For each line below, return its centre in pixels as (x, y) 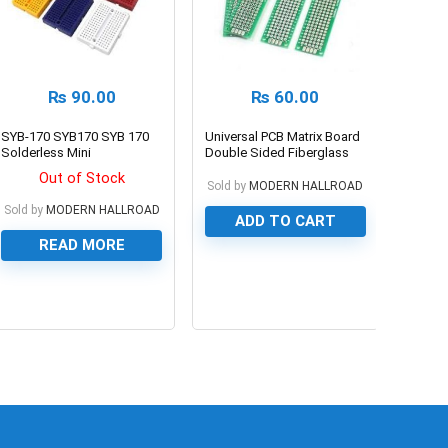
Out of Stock (81, 177)
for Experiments (251, 168)
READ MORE (81, 244)
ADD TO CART (285, 220)
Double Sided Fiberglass (277, 152)
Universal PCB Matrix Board (283, 136)
